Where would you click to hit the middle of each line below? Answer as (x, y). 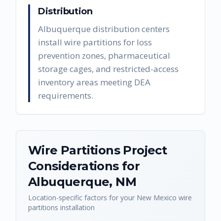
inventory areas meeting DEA (94, 82)
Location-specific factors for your (82, 197)
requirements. (66, 95)
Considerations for (84, 166)
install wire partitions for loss (95, 42)
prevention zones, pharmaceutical (104, 55)
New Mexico (157, 197)
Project (144, 150)
